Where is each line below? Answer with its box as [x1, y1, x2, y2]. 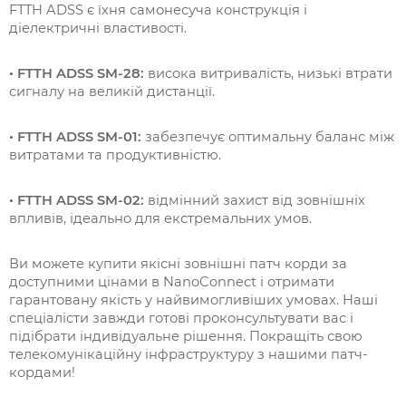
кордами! [9, 364, 75, 382]
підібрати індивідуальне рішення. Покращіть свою [9, 328, 362, 345]
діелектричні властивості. [9, 20, 187, 37]
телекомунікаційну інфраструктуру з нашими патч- [9, 346, 368, 363]
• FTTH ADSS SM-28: [9, 65, 144, 82]
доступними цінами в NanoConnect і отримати [9, 274, 334, 291]
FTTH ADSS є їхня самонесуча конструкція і [9, 2, 307, 19]
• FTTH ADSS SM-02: [9, 192, 148, 209]
